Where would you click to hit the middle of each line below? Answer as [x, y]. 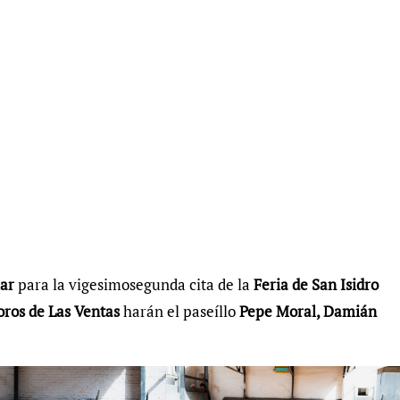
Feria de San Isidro [314, 285]
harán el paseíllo [179, 312]
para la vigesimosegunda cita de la [134, 285]
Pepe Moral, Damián [308, 312]
